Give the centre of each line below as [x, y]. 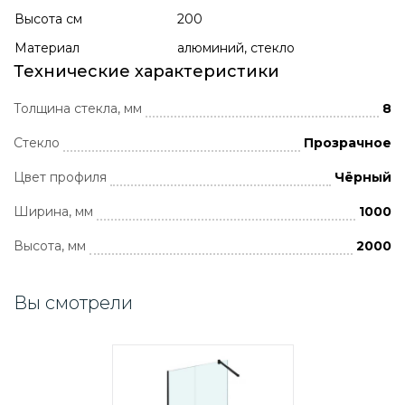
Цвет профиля [60, 177]
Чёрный [363, 177]
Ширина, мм [53, 212]
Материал [47, 48]
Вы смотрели [73, 303]
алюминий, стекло [236, 48]
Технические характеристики [146, 71]
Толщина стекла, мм [78, 108]
